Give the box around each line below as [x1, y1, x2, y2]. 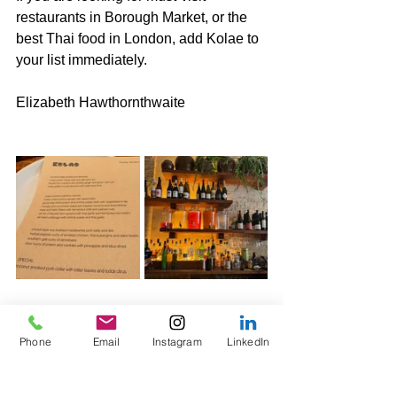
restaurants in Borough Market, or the [16, 10, 251, 25]
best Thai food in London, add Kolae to [16, 31, 262, 46]
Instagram [152, 334, 202, 348]
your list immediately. [16, 52, 147, 67]
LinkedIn [226, 334, 270, 348]
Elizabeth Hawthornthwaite [16, 95, 185, 110]
